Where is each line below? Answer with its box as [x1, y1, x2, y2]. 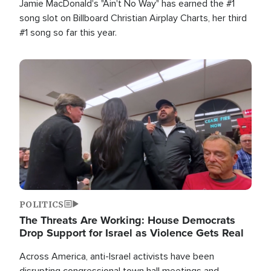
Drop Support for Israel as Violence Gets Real [19, 224, 244, 241]
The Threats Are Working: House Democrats [19, 212, 235, 228]
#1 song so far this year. [19, 26, 117, 39]
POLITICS [19, 198, 64, 210]
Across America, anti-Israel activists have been [19, 250, 214, 263]
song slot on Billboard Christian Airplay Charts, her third [19, 11, 247, 24]
